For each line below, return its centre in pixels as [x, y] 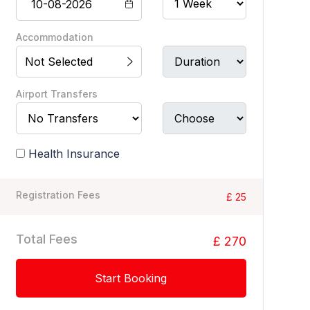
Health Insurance [74, 154]
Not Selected [58, 62]
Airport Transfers [56, 94]
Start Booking [131, 278]
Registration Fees [58, 195]
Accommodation [54, 37]
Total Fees [46, 239]
